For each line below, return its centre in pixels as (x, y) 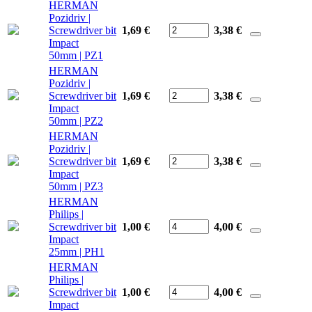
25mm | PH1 (77, 251)
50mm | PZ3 (76, 186)
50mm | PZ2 (76, 120)
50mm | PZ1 (76, 55)
